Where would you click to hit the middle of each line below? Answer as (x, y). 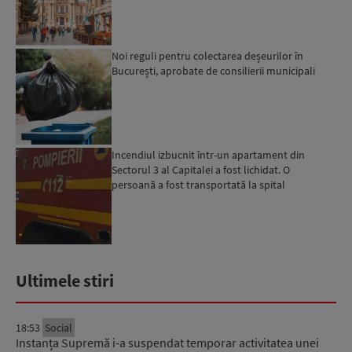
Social (59, 327)
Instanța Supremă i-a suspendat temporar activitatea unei (167, 342)
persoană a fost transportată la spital (199, 185)
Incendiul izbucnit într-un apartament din (209, 155)
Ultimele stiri (65, 280)
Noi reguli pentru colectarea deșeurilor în (208, 55)
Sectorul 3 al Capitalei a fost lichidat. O (201, 170)
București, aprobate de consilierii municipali (214, 70)
